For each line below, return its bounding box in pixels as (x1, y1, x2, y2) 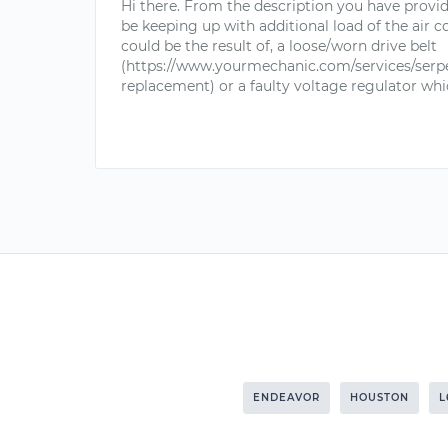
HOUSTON (350, 391, 409, 404)
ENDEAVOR (253, 391, 320, 404)
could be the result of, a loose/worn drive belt (121, 37, 437, 55)
